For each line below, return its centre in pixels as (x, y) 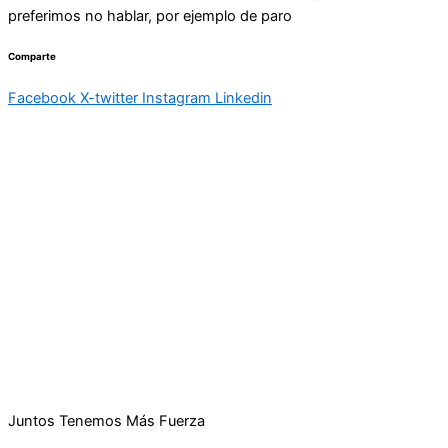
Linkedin (243, 97)
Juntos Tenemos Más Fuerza (106, 420)
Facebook (42, 97)
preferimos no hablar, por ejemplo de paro (150, 16)
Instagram (176, 97)
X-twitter (109, 97)
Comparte (32, 56)
